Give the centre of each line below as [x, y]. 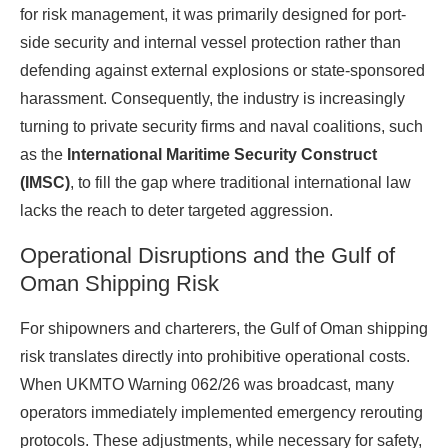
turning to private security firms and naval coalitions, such [221, 126]
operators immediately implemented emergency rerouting [221, 412]
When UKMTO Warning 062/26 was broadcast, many [207, 384]
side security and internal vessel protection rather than [210, 42]
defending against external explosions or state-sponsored [222, 70]
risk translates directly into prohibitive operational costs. [215, 356]
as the [43, 154]
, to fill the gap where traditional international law [240, 182]
